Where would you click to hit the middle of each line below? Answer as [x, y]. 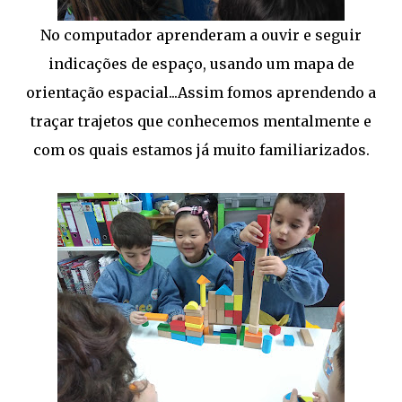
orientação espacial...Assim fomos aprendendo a [201, 92]
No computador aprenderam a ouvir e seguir [201, 35]
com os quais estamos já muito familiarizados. [201, 150]
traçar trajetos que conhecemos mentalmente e [201, 121]
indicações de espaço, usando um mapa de [201, 64]
